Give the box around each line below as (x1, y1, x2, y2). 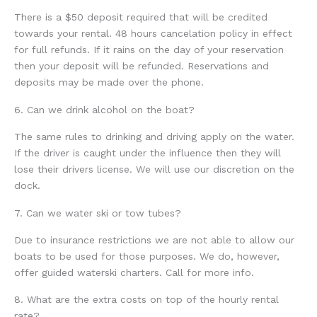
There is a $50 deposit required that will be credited (14, 11, 267, 23)
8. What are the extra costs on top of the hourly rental (14, 294, 279, 306)
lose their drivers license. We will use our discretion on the (14, 163, 294, 175)
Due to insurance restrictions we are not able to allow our (14, 234, 294, 246)
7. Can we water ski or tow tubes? (14, 207, 181, 219)
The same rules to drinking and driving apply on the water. (14, 131, 294, 143)
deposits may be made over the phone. (14, 76, 204, 88)
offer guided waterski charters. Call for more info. (14, 266, 254, 278)
